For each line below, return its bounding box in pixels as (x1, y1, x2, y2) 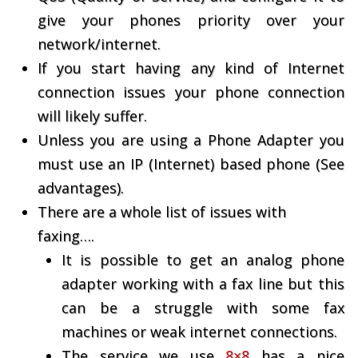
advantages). (38, 178, 124, 197)
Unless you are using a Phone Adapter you (38, 130, 344, 149)
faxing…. (38, 226, 94, 245)
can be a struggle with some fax (62, 298, 344, 317)
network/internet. (38, 34, 161, 54)
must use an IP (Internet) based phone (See (38, 154, 344, 173)
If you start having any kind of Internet (38, 58, 344, 78)
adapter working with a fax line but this (62, 274, 344, 293)
